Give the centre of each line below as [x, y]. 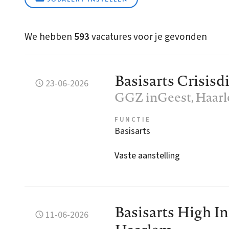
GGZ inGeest [153, 97]
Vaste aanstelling [147, 155]
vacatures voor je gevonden [148, 37]
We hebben [49, 37]
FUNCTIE [133, 119]
